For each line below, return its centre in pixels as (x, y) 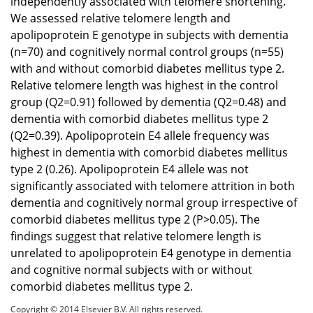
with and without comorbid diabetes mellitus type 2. (147, 68)
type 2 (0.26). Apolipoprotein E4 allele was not (130, 169)
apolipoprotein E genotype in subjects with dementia (150, 35)
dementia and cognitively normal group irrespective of (154, 202)
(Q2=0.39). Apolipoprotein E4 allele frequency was (140, 135)
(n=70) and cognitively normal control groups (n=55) (147, 51)
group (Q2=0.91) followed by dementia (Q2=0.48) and (148, 102)
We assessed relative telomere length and (121, 18)
